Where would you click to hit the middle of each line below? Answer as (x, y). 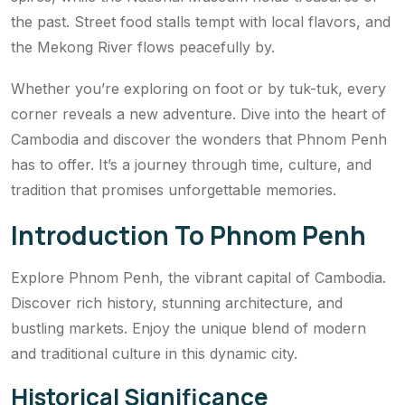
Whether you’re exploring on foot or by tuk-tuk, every (198, 88)
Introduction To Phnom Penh (188, 235)
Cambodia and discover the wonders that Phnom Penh (199, 139)
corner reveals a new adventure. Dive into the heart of (198, 113)
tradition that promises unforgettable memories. (174, 189)
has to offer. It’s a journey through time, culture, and (191, 164)
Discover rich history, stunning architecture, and (177, 302)
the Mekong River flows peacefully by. (143, 47)
